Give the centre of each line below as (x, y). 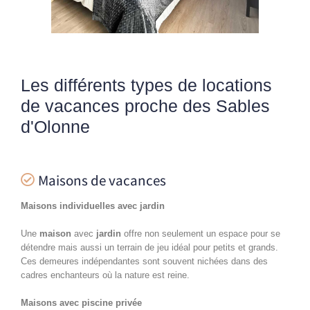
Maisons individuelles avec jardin (93, 206)
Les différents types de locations (146, 85)
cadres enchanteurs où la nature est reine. (105, 275)
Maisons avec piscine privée (81, 302)
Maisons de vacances (102, 180)
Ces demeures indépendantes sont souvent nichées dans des (144, 261)
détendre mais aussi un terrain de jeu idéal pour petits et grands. (149, 247)
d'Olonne (55, 126)
